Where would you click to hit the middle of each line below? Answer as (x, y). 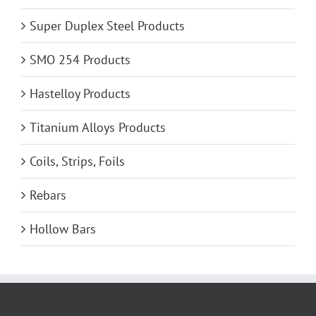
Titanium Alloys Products (98, 128)
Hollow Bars (63, 229)
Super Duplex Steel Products (107, 26)
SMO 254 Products (80, 60)
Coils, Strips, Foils (77, 162)
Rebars (48, 195)
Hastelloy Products (80, 94)
